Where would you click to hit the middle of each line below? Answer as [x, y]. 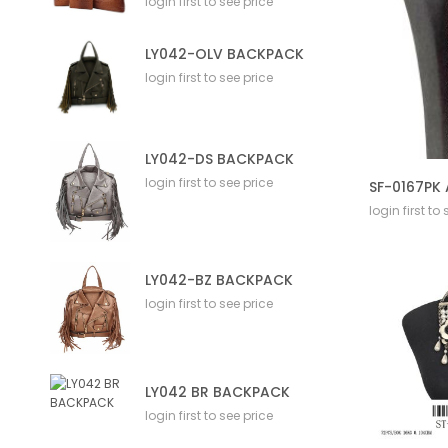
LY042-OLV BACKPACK [224, 54]
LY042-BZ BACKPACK [219, 279]
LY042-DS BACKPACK [219, 158]
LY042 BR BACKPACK [217, 392]
